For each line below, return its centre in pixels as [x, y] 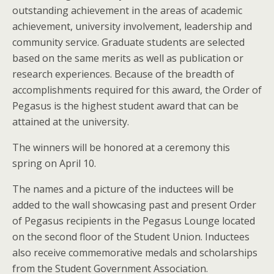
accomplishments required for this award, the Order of [137, 90]
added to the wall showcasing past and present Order [134, 205]
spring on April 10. [54, 163]
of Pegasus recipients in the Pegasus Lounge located [134, 220]
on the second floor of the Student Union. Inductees [131, 236]
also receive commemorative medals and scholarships [135, 252]
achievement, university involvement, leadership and [132, 26]
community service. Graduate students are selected [128, 42]
